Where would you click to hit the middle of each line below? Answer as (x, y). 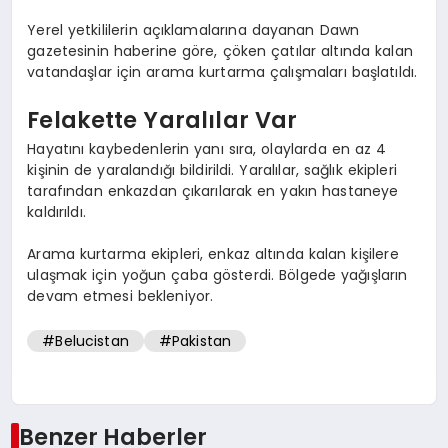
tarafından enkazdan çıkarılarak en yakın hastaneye (213, 191)
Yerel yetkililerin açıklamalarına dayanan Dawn (193, 30)
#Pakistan (195, 340)
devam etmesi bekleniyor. (120, 296)
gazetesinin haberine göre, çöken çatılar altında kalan (220, 51)
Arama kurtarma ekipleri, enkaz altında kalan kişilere (213, 254)
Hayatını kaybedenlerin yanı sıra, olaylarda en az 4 (207, 149)
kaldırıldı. (56, 212)
